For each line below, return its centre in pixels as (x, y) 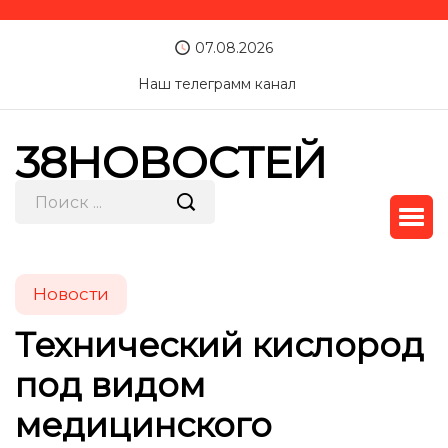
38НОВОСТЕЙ (171, 162)
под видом (110, 385)
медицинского (143, 425)
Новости (71, 294)
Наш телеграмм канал (217, 84)
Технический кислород (219, 345)
